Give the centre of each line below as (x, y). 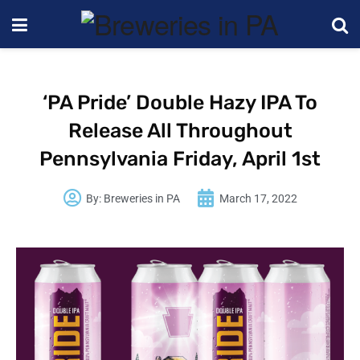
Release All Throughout (180, 131)
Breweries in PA (140, 198)
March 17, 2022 (258, 198)
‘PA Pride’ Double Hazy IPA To (180, 102)
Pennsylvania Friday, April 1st (180, 159)
